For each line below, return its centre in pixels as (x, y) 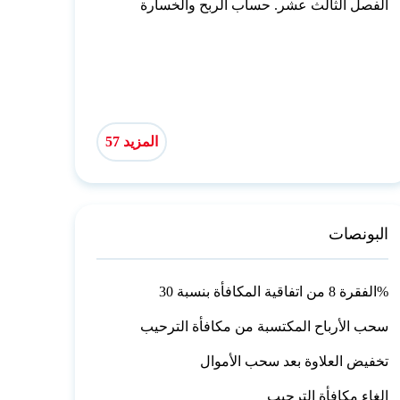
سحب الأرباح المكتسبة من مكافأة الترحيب (265, 327)
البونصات (359, 234)
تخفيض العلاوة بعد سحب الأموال (295, 362)
